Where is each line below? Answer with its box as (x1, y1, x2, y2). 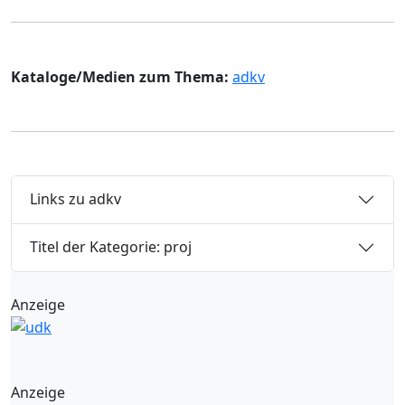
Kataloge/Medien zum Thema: (11, 66, 229, 87)
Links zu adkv (30, 189, 121, 210)
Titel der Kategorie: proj (30, 237, 192, 258)
